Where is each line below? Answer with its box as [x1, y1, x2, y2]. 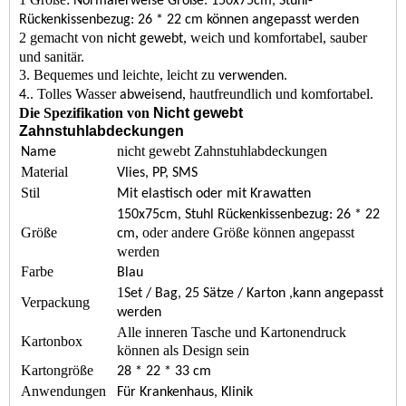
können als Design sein [117, 343, 249, 358]
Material [21, 164, 68, 179]
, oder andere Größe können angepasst [135, 225, 354, 240]
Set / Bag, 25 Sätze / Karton [124, 286, 285, 301]
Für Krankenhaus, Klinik [117, 385, 253, 400]
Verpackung [21, 295, 90, 310]
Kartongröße [21, 362, 93, 378]
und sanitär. [19, 49, 84, 64]
